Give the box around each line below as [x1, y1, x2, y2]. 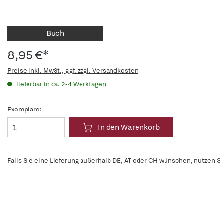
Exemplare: [7, 105, 42, 113]
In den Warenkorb [98, 122, 160, 132]
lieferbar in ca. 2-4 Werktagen [15, 80, 106, 88]
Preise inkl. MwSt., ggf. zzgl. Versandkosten [7, 66, 138, 75]
